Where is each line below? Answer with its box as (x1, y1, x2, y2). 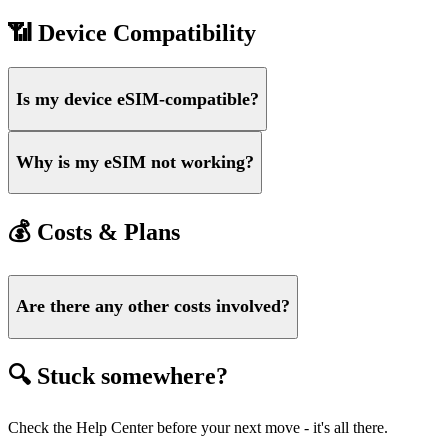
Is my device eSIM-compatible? (16, 88, 259, 109)
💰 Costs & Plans (8, 219, 180, 246)
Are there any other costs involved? (16, 296, 290, 317)
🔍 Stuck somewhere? (8, 363, 228, 390)
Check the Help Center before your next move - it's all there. (8, 419, 388, 437)
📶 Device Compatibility (8, 20, 256, 47)
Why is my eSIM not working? (16, 152, 254, 172)
